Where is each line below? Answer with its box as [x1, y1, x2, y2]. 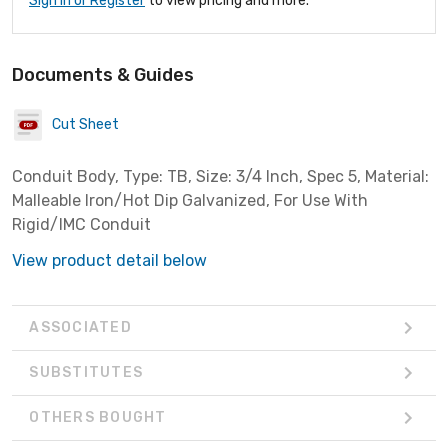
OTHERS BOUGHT [29, 409, 167, 427]
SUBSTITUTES [29, 364, 143, 382]
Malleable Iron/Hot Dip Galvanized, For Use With [12, 190, 368, 210]
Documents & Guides [12, 63, 194, 86]
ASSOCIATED [29, 319, 132, 337]
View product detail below [12, 250, 207, 270]
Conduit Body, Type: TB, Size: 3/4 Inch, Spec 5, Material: [12, 166, 429, 186]
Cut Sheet [52, 116, 119, 134]
